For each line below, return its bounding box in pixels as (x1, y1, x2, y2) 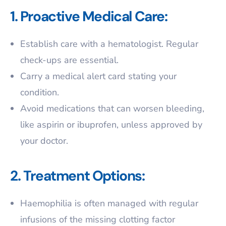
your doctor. (20, 135, 68, 147)
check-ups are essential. (20, 54, 119, 66)
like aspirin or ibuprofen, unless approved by (20, 119, 202, 131)
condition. (20, 86, 59, 98)
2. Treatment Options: (10, 166, 145, 185)
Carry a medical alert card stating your (20, 70, 177, 82)
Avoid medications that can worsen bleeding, (20, 102, 204, 115)
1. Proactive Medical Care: (10, 7, 167, 26)
